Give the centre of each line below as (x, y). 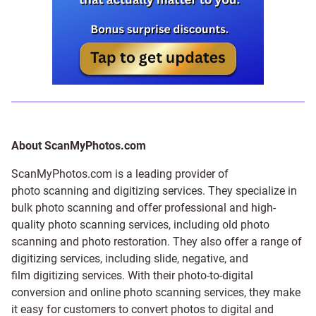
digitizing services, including (83, 259)
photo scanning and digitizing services (107, 191)
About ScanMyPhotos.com (79, 146)
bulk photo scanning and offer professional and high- (144, 208)
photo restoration (124, 242)
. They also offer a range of (235, 242)
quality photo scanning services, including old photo (140, 225)
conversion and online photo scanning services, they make (156, 293)
